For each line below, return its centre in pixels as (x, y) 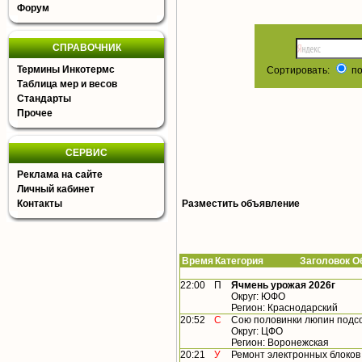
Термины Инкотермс (66, 69)
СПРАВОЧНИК (86, 48)
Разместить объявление (241, 204)
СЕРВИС (86, 153)
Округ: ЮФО (258, 297)
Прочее (35, 113)
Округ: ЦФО (257, 332)
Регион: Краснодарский (284, 308)
